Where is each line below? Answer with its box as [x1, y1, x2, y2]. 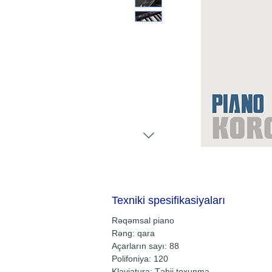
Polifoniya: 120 [112, 254, 168, 263]
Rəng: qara [112, 228, 155, 238]
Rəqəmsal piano [112, 216, 174, 225]
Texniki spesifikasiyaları [112, 194, 225, 206]
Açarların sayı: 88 [112, 241, 179, 251]
